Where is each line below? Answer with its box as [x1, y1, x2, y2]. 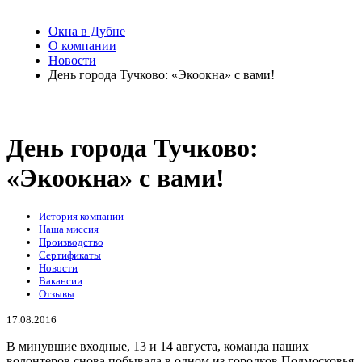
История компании [39, 210, 124, 223]
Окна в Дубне [48, 24, 125, 38]
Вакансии [39, 275, 82, 288]
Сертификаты [39, 249, 101, 262]
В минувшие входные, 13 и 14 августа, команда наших [6, 339, 309, 354]
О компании [48, 39, 116, 53]
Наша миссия [39, 223, 99, 236]
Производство [39, 236, 103, 249]
